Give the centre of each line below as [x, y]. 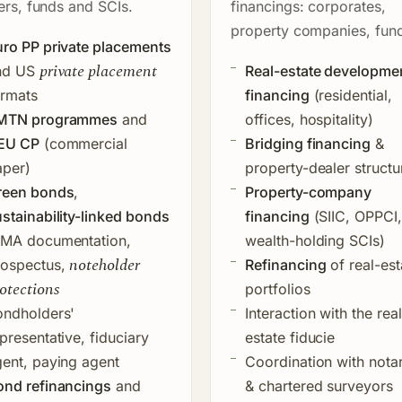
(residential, [350, 95]
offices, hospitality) [309, 119]
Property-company [309, 192]
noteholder [105, 265]
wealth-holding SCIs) [315, 240]
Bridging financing [308, 143]
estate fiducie [290, 337]
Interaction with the [311, 313]
